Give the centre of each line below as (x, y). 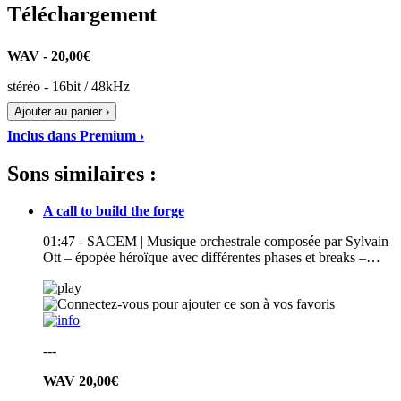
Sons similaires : (82, 173)
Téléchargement (82, 14)
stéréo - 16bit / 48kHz (68, 86)
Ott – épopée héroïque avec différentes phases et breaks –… (212, 258)
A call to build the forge (114, 211)
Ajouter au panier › (62, 111)
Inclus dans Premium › (76, 135)
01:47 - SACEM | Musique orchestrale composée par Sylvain (216, 242)
